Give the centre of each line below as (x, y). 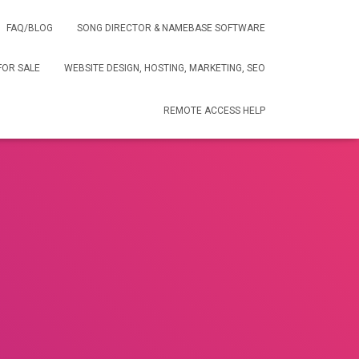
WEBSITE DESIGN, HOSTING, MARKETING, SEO (165, 68)
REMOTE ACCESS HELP (214, 111)
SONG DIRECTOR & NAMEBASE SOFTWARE (171, 28)
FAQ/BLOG (30, 28)
